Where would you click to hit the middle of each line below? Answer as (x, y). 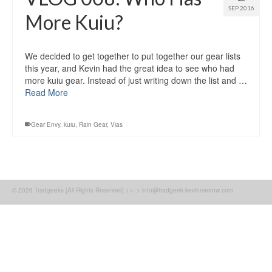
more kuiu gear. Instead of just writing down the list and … (136, 80)
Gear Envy (46, 125)
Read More (46, 93)
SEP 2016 (241, 8)
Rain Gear (93, 125)
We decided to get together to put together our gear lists (133, 56)
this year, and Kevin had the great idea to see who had (130, 68)
